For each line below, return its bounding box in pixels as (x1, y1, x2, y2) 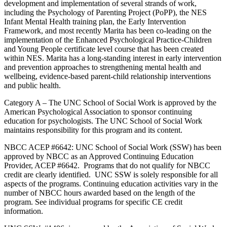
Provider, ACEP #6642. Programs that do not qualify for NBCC (4, 161, 210, 170)
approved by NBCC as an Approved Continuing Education (4, 152, 194, 161)
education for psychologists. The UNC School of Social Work (4, 116, 202, 125)
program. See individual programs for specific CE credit (4, 197, 182, 206)
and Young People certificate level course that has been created (4, 44, 204, 53)
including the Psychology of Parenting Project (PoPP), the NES (4, 8, 207, 17)
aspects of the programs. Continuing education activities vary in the (4, 179, 218, 188)
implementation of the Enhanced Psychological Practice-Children (4, 35, 212, 44)
